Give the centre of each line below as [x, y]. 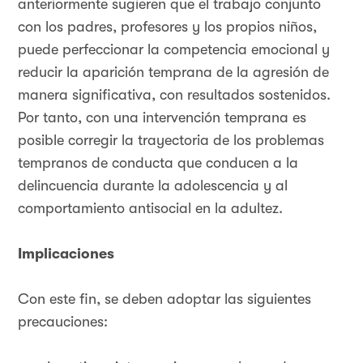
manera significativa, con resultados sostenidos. [174, 95]
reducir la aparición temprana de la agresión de [173, 72]
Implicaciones [66, 254]
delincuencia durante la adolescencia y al [153, 186]
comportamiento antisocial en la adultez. [150, 208]
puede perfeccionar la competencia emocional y [174, 49]
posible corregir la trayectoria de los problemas [171, 140]
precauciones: [63, 322]
